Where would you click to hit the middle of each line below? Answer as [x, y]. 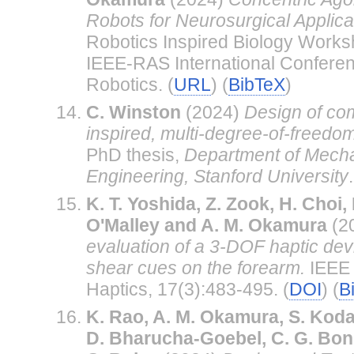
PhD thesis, [135, 154]
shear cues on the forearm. [195, 267]
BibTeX [256, 84]
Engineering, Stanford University [217, 176]
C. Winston [133, 112]
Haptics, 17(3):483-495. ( [187, 289]
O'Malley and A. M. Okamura [206, 225]
